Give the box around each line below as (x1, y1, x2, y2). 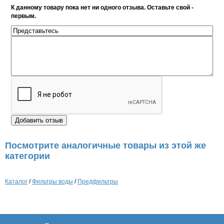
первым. (11, 12, 36, 19)
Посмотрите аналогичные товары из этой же (5, 140, 206, 150)
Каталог (5, 178, 27, 185)
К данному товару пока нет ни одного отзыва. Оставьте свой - (11, 4, 193, 11)
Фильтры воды (32, 178, 73, 185)
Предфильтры (77, 178, 118, 185)
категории (5, 151, 50, 161)
